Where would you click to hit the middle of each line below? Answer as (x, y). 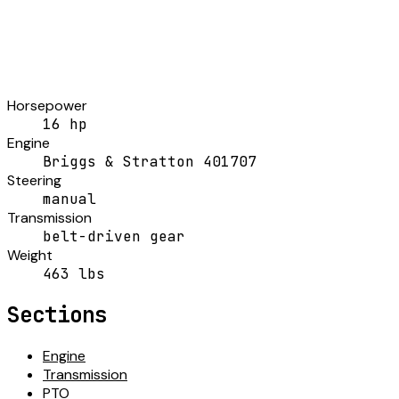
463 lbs (74, 273)
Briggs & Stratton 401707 (150, 161)
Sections (57, 314)
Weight (30, 255)
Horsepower (47, 105)
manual (69, 199)
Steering (34, 180)
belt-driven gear (114, 236)
